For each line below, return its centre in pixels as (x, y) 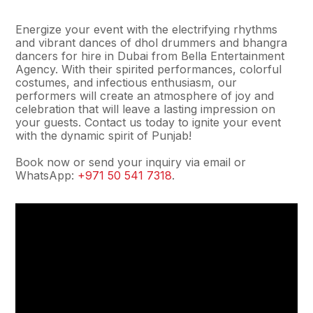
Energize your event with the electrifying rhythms (147, 29)
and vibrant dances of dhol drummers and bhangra (152, 43)
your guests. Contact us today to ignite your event (148, 122)
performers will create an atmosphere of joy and (145, 96)
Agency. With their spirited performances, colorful (149, 69)
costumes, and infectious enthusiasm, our (126, 82)
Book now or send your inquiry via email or (131, 162)
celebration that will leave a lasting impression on (146, 109)
